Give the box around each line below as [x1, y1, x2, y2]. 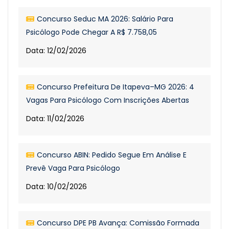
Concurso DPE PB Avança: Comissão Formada [37, 218, 199, 228]
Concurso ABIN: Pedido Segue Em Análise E [37, 150, 187, 160]
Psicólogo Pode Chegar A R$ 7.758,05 [26, 27, 157, 37]
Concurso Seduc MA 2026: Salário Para [37, 14, 173, 24]
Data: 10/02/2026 [26, 181, 87, 192]
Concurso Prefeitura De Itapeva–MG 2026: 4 [37, 82, 194, 92]
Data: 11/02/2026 [26, 113, 84, 124]
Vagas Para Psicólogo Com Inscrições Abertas [26, 95, 189, 105]
